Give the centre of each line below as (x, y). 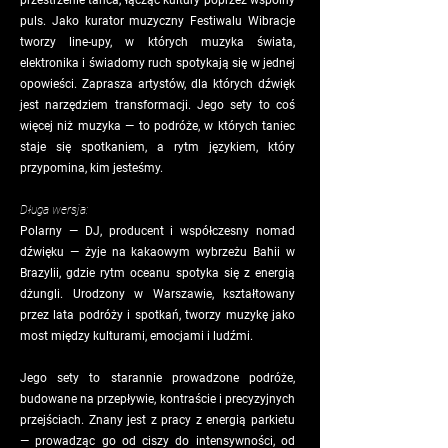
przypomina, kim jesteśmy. (91, 168)
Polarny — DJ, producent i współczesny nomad (157, 231)
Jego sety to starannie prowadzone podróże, (157, 378)
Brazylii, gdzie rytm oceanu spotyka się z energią (157, 273)
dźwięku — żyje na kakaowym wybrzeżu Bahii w (157, 252)
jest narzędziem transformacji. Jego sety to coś (157, 105)
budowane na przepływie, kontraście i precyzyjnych (157, 399)
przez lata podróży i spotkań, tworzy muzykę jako (157, 315)
